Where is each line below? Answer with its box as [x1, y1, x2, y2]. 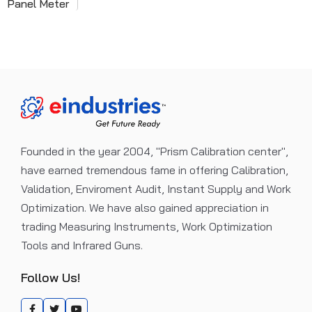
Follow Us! [21, 270, 80, 286]
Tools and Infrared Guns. [21, 238, 143, 252]
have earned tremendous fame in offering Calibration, [21, 163, 288, 177]
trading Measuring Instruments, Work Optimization [21, 219, 272, 233]
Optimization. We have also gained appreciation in [21, 201, 269, 214]
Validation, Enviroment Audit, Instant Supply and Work [21, 182, 291, 196]
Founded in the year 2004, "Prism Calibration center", [21, 144, 288, 158]
